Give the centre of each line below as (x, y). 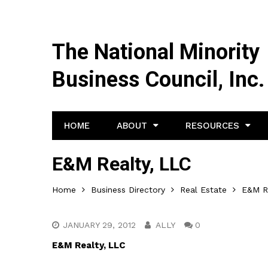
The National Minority (156, 52)
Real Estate (203, 190)
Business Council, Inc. (158, 80)
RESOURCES (212, 126)
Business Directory (128, 190)
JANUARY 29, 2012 (99, 225)
